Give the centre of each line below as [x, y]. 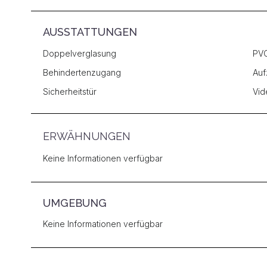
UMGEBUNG [75, 203]
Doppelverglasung [80, 53]
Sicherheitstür [70, 91]
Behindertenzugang [82, 72]
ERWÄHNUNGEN [87, 136]
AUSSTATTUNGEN [90, 32]
